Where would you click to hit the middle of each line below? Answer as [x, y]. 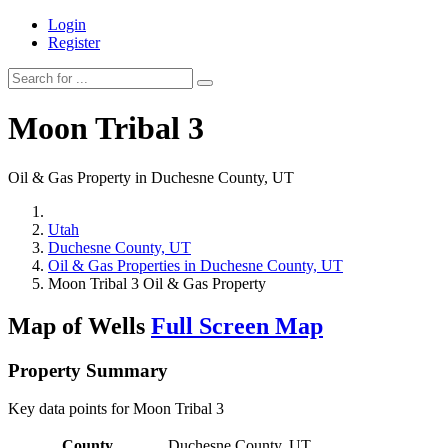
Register [74, 42]
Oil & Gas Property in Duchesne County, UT [151, 177]
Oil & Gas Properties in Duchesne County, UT [195, 265]
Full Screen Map [237, 325]
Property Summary [88, 370]
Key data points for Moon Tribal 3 [116, 409]
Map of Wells [79, 325]
